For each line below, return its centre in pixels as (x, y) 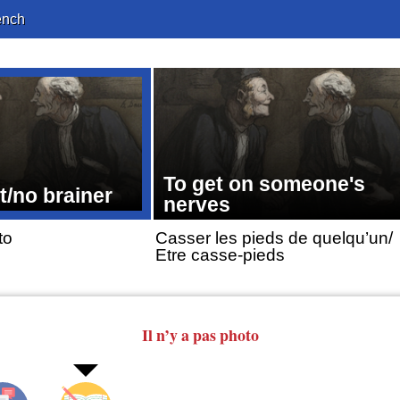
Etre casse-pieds (220, 255)
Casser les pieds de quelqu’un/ (274, 238)
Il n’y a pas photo (200, 334)
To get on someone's (265, 183)
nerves (197, 204)
